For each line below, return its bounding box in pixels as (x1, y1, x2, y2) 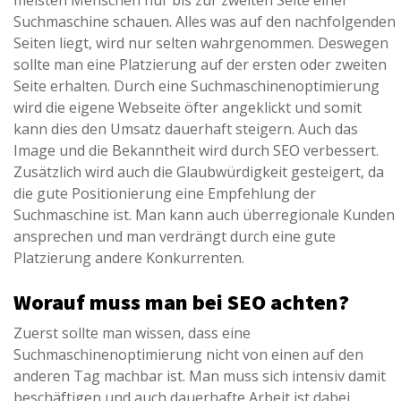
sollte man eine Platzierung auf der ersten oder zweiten (13, 55, 387, 75)
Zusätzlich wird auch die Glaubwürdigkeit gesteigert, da (13, 162, 384, 183)
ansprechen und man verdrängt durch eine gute (13, 226, 336, 247)
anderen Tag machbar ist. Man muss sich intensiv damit (13, 366, 386, 387)
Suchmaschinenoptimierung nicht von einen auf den (13, 345, 363, 365)
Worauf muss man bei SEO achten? (13, 288, 349, 317)
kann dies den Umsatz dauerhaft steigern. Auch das (13, 119, 358, 140)
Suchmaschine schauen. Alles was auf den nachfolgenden (13, 12, 396, 32)
